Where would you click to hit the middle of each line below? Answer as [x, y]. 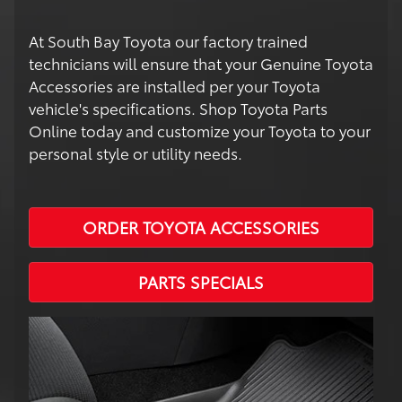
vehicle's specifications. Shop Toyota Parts [178, 108]
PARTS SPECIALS [201, 282]
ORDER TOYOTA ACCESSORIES [201, 227]
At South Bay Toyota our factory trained [168, 41]
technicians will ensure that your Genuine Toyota [201, 63]
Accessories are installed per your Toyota [175, 86]
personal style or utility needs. [135, 153]
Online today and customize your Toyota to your [200, 131]
